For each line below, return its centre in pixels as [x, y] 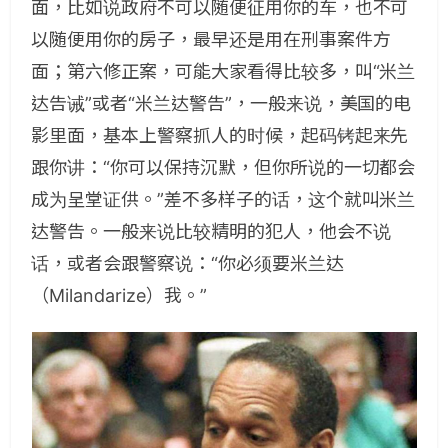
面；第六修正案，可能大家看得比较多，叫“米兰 [223, 71]
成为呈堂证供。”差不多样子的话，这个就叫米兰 [223, 199]
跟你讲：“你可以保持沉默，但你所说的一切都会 [223, 167]
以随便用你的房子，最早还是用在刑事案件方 [211, 39]
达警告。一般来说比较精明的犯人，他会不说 [211, 231]
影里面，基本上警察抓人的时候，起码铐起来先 [220, 135]
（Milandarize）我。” [119, 295]
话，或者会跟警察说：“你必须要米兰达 [187, 263]
